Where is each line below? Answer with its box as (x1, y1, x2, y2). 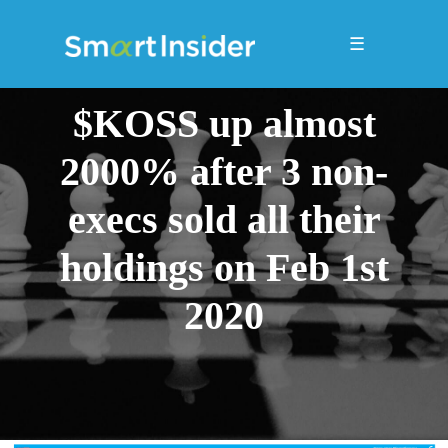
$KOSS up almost (72, 101, 376, 146)
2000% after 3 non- (60, 149, 388, 194)
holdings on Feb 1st (59, 245, 389, 290)
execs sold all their (67, 197, 381, 242)
